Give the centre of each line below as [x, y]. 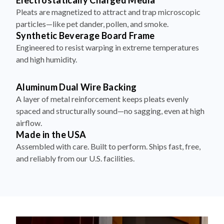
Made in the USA [51, 117]
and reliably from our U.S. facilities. [75, 140]
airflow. [29, 105]
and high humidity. [46, 41]
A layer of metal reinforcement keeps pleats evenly [102, 81]
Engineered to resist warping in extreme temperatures [107, 29]
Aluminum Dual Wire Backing [76, 69]
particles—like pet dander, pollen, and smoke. [92, 6]
